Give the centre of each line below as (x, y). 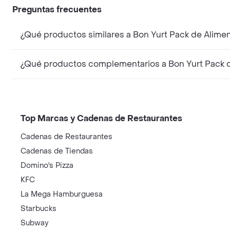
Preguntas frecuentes (57, 9)
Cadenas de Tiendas (57, 151)
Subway (34, 223)
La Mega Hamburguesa (62, 194)
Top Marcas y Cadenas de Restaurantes (101, 118)
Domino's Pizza (47, 165)
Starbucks (39, 208)
